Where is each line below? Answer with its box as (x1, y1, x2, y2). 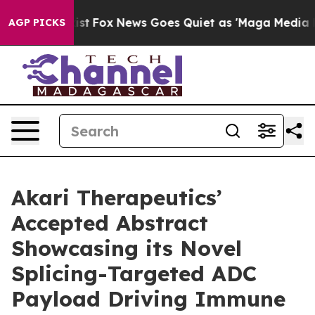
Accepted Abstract (11, 210, 208, 236)
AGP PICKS (8, 16, 65, 29)
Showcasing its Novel (11, 235, 242, 262)
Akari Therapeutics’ (11, 184, 222, 211)
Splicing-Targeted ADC (11, 260, 257, 287)
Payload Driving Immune (11, 285, 285, 312)
